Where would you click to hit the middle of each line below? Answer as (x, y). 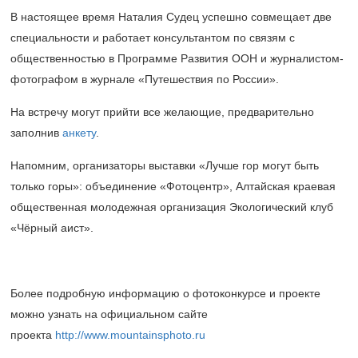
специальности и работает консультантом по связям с (153, 38)
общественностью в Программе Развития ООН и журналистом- (177, 59)
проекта (33, 335)
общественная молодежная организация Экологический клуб (172, 207)
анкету (79, 133)
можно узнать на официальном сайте (109, 314)
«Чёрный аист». (52, 228)
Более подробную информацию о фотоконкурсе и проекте (165, 294)
